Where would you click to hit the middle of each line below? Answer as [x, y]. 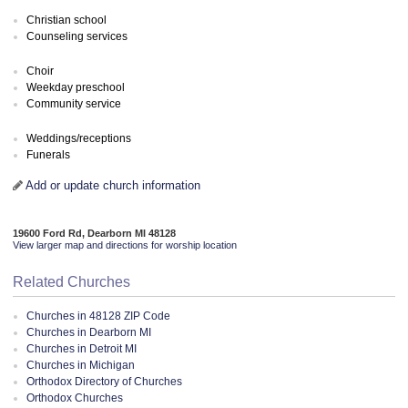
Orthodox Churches [75, 398]
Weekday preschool [76, 87]
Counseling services [77, 36]
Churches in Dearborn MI [89, 332]
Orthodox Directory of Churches [104, 381]
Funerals [48, 154]
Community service [74, 103]
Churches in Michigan [81, 365]
